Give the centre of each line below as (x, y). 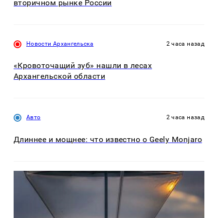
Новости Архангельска (60, 44)
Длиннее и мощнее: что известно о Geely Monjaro (108, 139)
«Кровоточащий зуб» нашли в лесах (83, 66)
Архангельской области (60, 76)
